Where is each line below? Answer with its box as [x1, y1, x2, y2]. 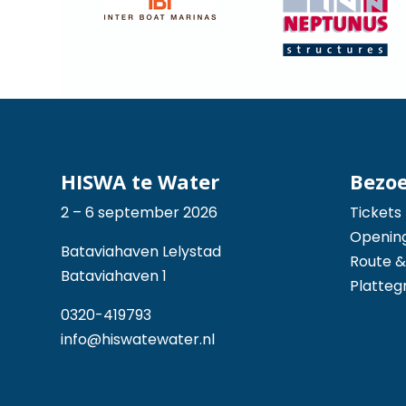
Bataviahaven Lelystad [61, 241, 222, 263]
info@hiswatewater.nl [61, 329, 216, 351]
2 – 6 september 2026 [61, 202, 218, 224]
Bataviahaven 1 [61, 266, 168, 287]
